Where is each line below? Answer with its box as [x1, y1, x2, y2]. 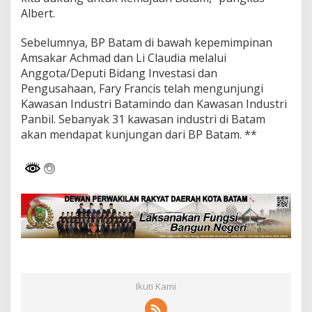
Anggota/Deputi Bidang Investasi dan [21, 65, 217, 81]
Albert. [21, 6, 55, 21]
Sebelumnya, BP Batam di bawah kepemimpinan [21, 35, 272, 50]
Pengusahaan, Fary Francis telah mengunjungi [21, 81, 263, 96]
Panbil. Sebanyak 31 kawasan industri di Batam [21, 111, 265, 127]
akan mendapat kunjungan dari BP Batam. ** [21, 127, 257, 142]
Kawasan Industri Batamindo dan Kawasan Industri [21, 96, 287, 111]
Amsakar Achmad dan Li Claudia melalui [21, 50, 226, 65]
